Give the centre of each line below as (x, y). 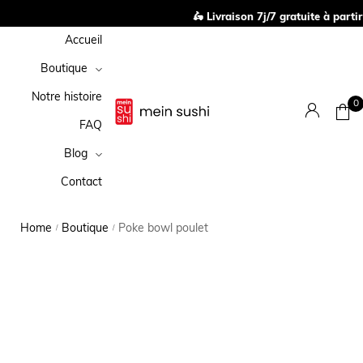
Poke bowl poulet (163, 229)
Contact (82, 183)
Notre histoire (67, 98)
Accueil (84, 41)
